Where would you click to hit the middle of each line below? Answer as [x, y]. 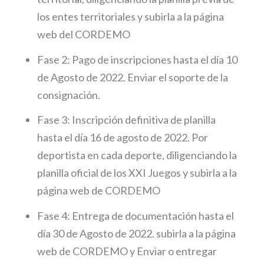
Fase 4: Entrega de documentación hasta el [136, 215]
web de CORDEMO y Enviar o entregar [127, 251]
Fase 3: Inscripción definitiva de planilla [127, 120]
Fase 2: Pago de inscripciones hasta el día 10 [138, 59]
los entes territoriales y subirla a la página [131, 16]
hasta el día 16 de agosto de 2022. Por [123, 138]
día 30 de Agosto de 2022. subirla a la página [137, 233]
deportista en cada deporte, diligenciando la [137, 155]
